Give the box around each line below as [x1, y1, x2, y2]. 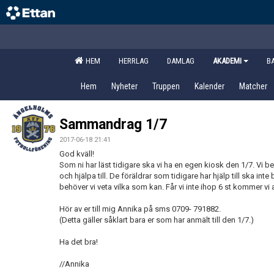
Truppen [152, 81, 180, 91]
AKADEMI [213, 56, 242, 65]
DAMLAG [167, 56, 194, 65]
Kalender [194, 81, 224, 91]
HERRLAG [119, 56, 149, 65]
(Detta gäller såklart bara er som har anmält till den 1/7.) [59, 215, 254, 224]
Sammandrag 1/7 [59, 116, 167, 133]
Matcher [239, 81, 267, 91]
